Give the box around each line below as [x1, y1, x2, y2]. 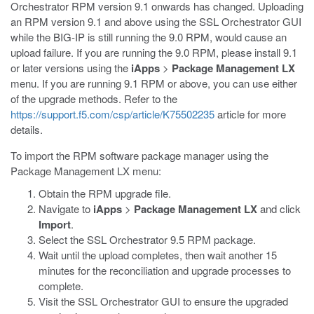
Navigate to [39, 201, 93, 216]
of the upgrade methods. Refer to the [11, 91, 177, 106]
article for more [214, 107, 286, 121]
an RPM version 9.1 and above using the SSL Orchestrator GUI [11, 14, 301, 29]
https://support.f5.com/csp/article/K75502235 [11, 107, 214, 121]
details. [11, 122, 43, 137]
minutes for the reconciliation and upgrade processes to [39, 263, 291, 278]
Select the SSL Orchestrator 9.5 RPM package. [39, 232, 256, 247]
